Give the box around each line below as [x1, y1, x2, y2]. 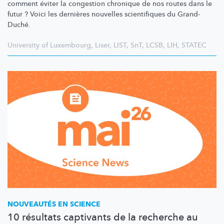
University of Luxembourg [7, 40, 91, 50]
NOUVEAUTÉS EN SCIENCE [7, 199, 100, 209]
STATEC [181, 40, 206, 50]
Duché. [7, 19, 30, 29]
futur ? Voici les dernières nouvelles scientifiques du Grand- [7, 9, 200, 19]
